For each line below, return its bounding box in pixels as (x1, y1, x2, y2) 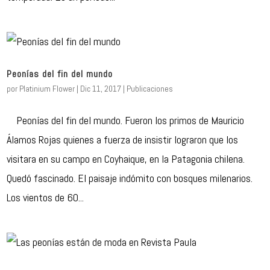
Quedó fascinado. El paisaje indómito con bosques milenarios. (7, 171, 253, 185)
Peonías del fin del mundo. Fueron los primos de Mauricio (7, 113, 245, 127)
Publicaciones (127, 83, 174, 94)
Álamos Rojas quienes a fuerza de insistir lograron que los (7, 133, 239, 146)
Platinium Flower (19, 83, 75, 94)
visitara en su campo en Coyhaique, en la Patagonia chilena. (7, 152, 245, 166)
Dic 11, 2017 (80, 83, 122, 94)
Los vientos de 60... (7, 190, 84, 204)
